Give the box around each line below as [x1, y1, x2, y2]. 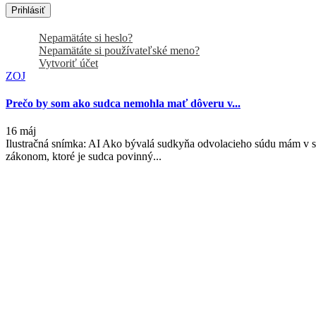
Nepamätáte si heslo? [39, 31, 133, 44]
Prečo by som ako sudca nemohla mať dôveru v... [6, 97, 241, 110]
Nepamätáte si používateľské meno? [39, 44, 200, 56]
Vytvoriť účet [39, 56, 98, 69]
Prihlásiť [11, 4, 45, 16]
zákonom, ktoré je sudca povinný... [6, 150, 162, 163]
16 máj [6, 125, 36, 138]
